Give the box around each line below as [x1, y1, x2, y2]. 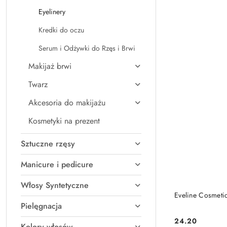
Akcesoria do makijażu [28, 97, 105, 108]
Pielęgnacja [21, 200, 62, 212]
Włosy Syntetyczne [21, 179, 89, 191]
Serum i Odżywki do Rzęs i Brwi [39, 43, 135, 53]
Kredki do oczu [39, 25, 84, 35]
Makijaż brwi [28, 60, 71, 72]
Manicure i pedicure [21, 159, 93, 170]
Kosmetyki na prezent [28, 115, 100, 127]
